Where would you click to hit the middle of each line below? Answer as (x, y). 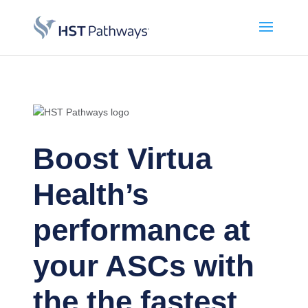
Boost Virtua (122, 158)
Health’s (91, 194)
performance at (142, 230)
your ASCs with (144, 266)
